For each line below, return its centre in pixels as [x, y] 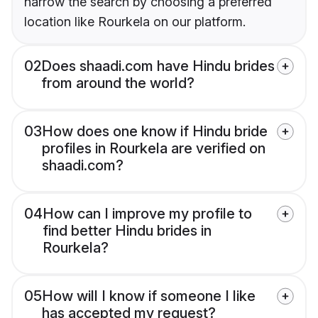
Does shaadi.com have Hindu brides [158, 66]
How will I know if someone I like [149, 296]
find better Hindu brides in [127, 231]
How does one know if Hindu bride [155, 132]
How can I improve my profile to [147, 214]
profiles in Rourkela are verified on [154, 149]
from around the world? [118, 83]
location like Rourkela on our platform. [135, 22]
